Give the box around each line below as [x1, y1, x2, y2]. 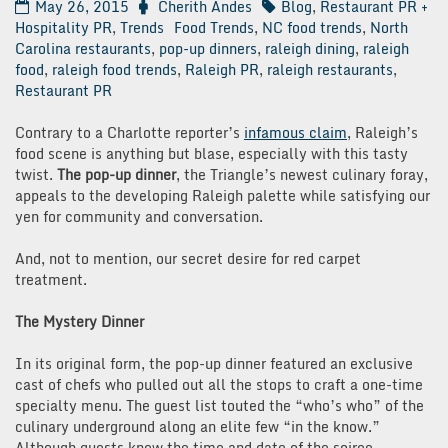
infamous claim [244, 120, 347, 144]
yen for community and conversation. [15, 204, 263, 228]
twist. [15, 162, 57, 186]
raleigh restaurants [267, 57, 393, 81]
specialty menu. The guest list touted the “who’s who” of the [15, 393, 424, 417]
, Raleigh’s [347, 120, 418, 144]
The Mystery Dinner [15, 309, 144, 333]
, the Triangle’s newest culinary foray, [176, 162, 428, 186]
